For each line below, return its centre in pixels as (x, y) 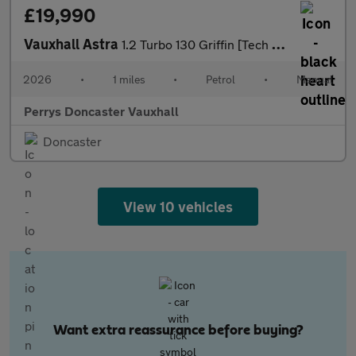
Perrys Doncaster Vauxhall (101, 111)
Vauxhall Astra (73, 44)
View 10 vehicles (178, 207)
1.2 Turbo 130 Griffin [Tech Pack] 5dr (197, 44)
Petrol (221, 79)
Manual (314, 79)
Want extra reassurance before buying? (178, 331)
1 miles (129, 79)
